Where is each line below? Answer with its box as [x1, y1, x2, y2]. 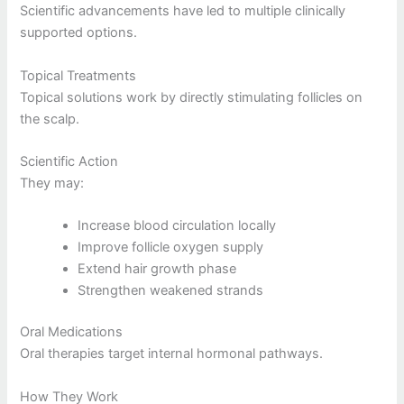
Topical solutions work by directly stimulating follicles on [20, 88, 363, 106]
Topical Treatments [20, 67, 137, 84]
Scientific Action [20, 153, 119, 170]
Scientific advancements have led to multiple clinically [20, 3, 346, 20]
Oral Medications [20, 324, 124, 341]
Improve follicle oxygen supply [78, 239, 264, 256]
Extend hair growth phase [78, 261, 237, 278]
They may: [20, 175, 85, 192]
